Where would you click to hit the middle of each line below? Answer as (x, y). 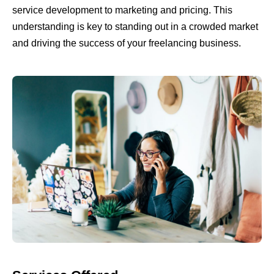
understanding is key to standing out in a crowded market (135, 27)
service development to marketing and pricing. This (122, 10)
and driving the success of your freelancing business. (127, 43)
